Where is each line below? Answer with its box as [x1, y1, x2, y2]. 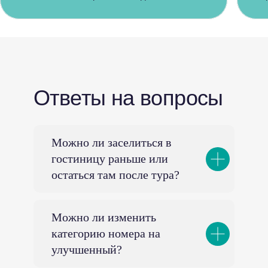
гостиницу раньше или [51, 152, 168, 165]
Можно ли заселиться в [51, 136, 171, 149]
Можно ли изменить [51, 211, 156, 224]
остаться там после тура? [51, 168, 179, 181]
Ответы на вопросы [33, 86, 223, 110]
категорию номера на [51, 227, 160, 240]
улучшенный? [51, 243, 122, 256]
